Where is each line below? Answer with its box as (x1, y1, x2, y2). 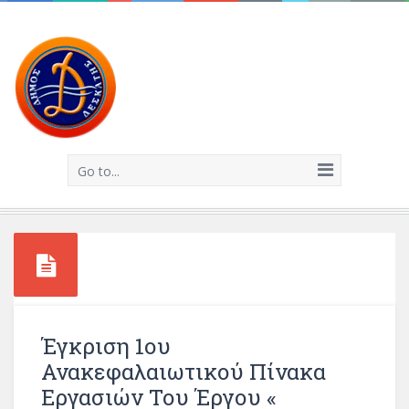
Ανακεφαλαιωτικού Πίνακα (41, 357, 326, 386)
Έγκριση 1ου (41, 331, 171, 361)
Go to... (78, 163, 120, 180)
